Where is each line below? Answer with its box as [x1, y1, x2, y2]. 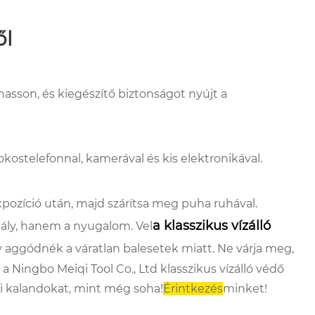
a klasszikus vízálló [153, 217, 271, 233]
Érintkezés [163, 281, 223, 295]
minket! [223, 281, 267, 295]
